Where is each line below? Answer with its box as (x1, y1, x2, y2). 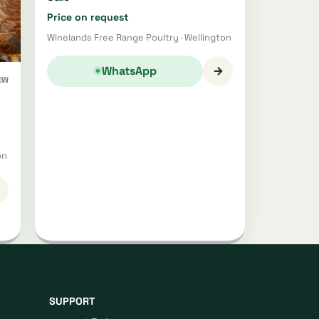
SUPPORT (49, 295, 95, 308)
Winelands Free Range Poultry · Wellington (47, 31, 231, 43)
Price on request (47, 10, 128, 23)
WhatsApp (101, 63, 157, 79)
